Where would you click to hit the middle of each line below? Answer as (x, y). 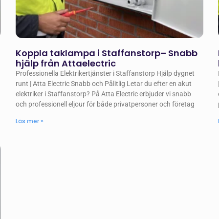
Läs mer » (30, 121)
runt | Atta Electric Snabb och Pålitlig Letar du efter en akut (104, 84)
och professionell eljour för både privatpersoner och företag (105, 104)
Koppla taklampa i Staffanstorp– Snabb (107, 53)
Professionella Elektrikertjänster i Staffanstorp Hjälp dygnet (105, 74)
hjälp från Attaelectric (66, 64)
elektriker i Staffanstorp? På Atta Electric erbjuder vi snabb (104, 94)
